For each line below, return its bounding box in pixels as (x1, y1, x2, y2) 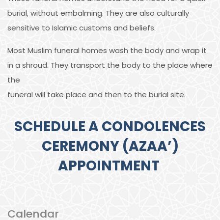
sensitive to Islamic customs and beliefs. (7, 22, 156, 33)
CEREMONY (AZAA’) (41, 136, 179, 156)
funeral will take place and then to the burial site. (7, 89, 186, 100)
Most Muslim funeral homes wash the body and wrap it (7, 45, 207, 55)
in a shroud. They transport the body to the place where (7, 59, 213, 70)
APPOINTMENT (57, 156, 163, 175)
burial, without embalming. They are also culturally (7, 7, 189, 18)
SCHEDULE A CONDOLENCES (14, 116, 206, 136)
